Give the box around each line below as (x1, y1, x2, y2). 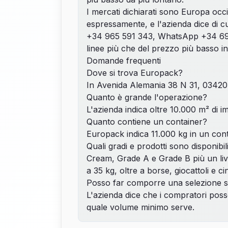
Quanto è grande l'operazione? (87, 92, 207, 102)
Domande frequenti (87, 55, 161, 66)
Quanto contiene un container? (87, 117, 207, 127)
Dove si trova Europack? (87, 68, 183, 78)
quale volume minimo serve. (87, 202, 194, 212)
